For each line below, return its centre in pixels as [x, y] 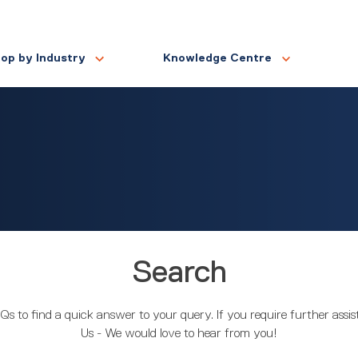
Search [179, 271]
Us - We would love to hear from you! [179, 333]
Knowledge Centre [217, 57]
